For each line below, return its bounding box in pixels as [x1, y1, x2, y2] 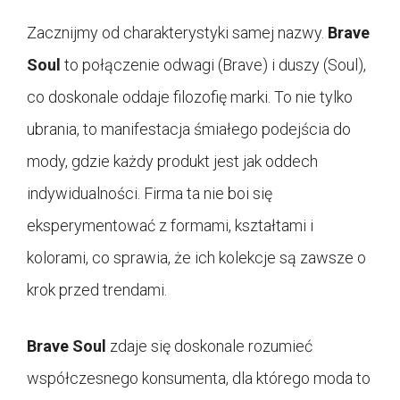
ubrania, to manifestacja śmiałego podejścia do [27, 120, 351, 139]
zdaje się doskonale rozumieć [106, 337, 312, 356]
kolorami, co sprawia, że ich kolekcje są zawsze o [27, 248, 366, 268]
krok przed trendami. [27, 280, 167, 300]
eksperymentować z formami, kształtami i [27, 216, 313, 236]
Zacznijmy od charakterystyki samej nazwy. [27, 23, 328, 43]
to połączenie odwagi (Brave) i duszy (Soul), [61, 55, 366, 75]
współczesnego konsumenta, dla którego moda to [27, 369, 371, 388]
